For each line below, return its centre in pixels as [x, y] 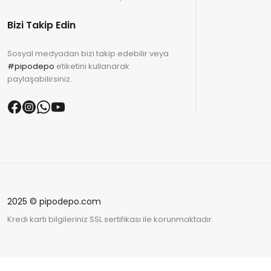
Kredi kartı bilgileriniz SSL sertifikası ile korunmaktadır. [110, 219]
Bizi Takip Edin [41, 25]
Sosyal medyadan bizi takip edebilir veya [88, 54]
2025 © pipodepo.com [54, 201]
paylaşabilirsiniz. [40, 79]
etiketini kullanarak [92, 66]
